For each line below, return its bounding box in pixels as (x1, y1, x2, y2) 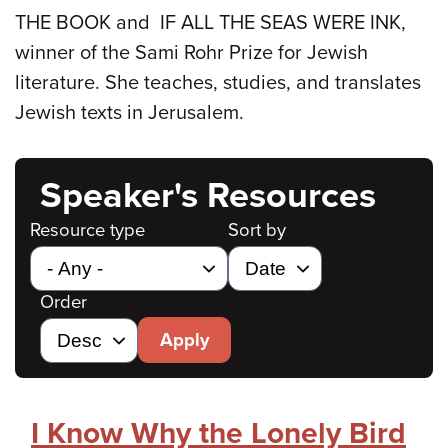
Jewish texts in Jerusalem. (15, 100, 249, 125)
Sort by (228, 218, 286, 241)
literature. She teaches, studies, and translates (15, 70, 421, 95)
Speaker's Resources (40, 173, 376, 217)
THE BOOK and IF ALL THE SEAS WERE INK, (15, 10, 406, 35)
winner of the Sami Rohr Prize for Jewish (15, 40, 368, 65)
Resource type (30, 218, 145, 241)
